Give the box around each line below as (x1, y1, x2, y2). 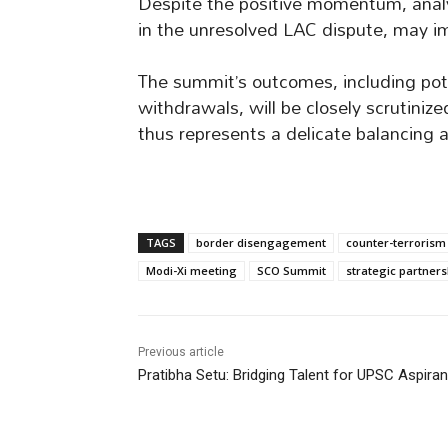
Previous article (138, 345, 224, 360)
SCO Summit (257, 263, 326, 279)
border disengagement (196, 235, 326, 251)
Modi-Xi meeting (146, 263, 237, 279)
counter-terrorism (346, 235, 446, 251)
